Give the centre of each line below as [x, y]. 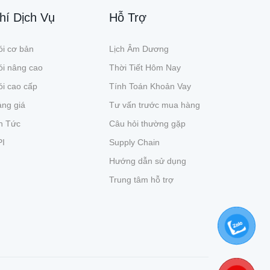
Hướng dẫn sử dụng [148, 161]
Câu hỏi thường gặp [147, 123]
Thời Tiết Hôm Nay [145, 67]
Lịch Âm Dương [139, 49]
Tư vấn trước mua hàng [155, 105]
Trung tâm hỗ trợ [141, 179]
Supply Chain [134, 142]
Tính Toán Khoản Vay [150, 86]
